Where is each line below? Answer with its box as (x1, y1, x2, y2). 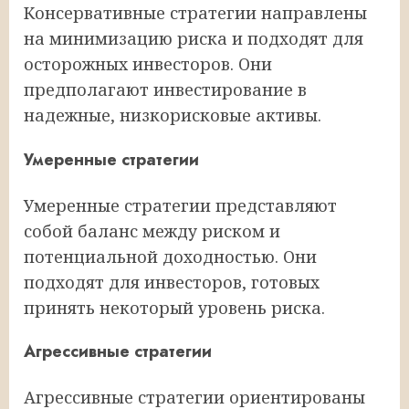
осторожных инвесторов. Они (24, 52, 272, 75)
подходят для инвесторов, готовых (24, 270, 320, 293)
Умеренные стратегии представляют (24, 194, 337, 216)
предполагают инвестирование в (24, 78, 307, 100)
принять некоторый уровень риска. (24, 296, 325, 319)
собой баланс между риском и (24, 219, 280, 242)
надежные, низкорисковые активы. (24, 103, 321, 126)
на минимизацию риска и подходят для (24, 26, 363, 49)
